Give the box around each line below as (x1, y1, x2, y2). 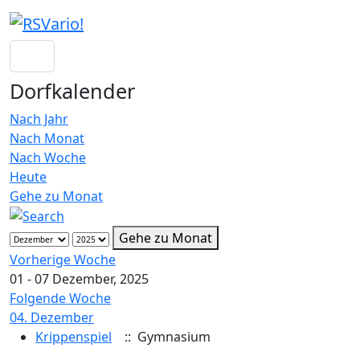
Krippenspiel (35, 328, 112, 346)
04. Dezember (10, 309, 94, 327)
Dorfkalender (10, 76, 135, 104)
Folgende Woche (10, 289, 111, 308)
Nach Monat (10, 129, 84, 147)
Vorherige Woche (10, 251, 116, 269)
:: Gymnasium (118, 328, 211, 346)
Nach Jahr (10, 109, 68, 128)
